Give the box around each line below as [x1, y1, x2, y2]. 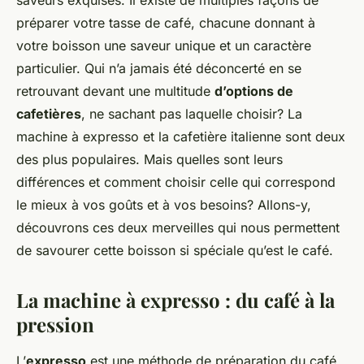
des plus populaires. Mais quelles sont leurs [16, 151, 283, 168]
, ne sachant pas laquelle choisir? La [81, 106, 302, 123]
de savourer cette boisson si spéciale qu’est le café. [16, 242, 333, 259]
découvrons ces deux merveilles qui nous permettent [16, 219, 340, 236]
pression [16, 311, 94, 338]
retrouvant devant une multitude [16, 83, 214, 100]
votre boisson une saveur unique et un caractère [16, 37, 311, 54]
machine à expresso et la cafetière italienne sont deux [16, 128, 345, 145]
